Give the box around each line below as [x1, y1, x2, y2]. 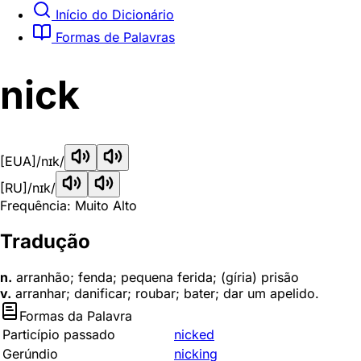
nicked [174, 326, 214, 342]
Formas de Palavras [52, 28, 175, 45]
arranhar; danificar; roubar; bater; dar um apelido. [11, 285, 319, 301]
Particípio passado [2, 326, 115, 342]
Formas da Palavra [19, 308, 132, 324]
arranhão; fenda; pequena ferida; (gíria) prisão [12, 269, 299, 285]
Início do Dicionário [52, 6, 174, 23]
